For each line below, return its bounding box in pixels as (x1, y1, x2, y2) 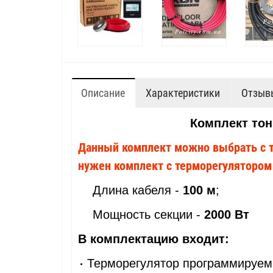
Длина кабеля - (78, 183, 183, 197)
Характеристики (146, 87, 220, 99)
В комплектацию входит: (78, 232, 229, 246)
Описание (81, 87, 125, 99)
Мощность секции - (78, 208, 204, 221)
